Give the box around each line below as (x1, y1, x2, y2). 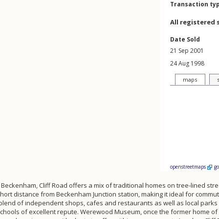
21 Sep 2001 (170, 46, 204, 55)
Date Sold (170, 35, 200, 44)
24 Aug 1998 (170, 59, 204, 67)
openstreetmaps (170, 163, 207, 170)
